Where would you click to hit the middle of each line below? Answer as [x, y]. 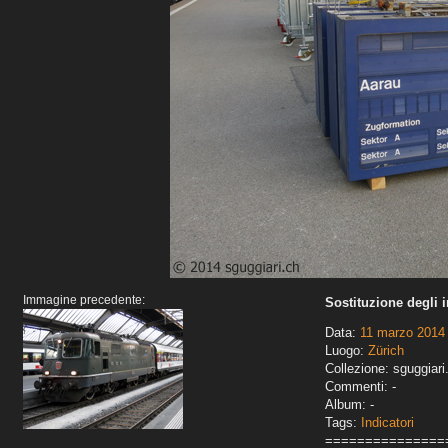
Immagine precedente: [84, 300]
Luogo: [346, 351]
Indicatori [387, 423]
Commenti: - [360, 387]
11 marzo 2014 [402, 333]
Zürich [386, 351]
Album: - [349, 405]
